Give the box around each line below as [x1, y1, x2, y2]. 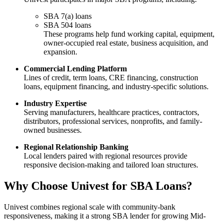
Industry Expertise [24, 99, 87, 108]
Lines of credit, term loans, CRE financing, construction [24, 73, 198, 82]
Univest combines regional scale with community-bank [4, 203, 175, 212]
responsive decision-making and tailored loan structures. [24, 161, 198, 169]
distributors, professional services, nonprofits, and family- [24, 117, 202, 126]
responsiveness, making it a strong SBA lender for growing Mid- [4, 212, 206, 221]
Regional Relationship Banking [24, 143, 128, 152]
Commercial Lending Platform [24, 64, 127, 73]
